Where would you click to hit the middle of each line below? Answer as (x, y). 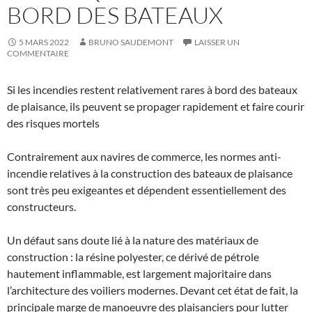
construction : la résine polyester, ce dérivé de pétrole (133, 256)
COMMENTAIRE (38, 53)
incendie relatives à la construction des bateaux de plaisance (150, 173)
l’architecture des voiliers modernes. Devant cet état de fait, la (153, 290)
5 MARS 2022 (44, 42)
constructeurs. (41, 206)
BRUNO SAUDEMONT (131, 42)
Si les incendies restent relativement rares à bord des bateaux (152, 89)
